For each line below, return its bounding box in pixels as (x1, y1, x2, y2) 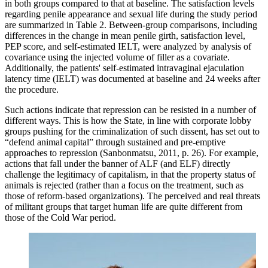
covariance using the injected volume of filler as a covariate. (5, 52, 230, 63)
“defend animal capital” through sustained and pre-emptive (5, 137, 226, 148)
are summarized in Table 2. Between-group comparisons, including (5, 20, 257, 31)
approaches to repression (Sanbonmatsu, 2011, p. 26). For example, (5, 148, 258, 159)
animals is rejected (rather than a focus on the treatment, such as (5, 180, 243, 191)
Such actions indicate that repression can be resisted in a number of (5, 105, 256, 115)
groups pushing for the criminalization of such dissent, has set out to (5, 126, 260, 137)
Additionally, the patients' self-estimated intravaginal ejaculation (5, 63, 244, 74)
